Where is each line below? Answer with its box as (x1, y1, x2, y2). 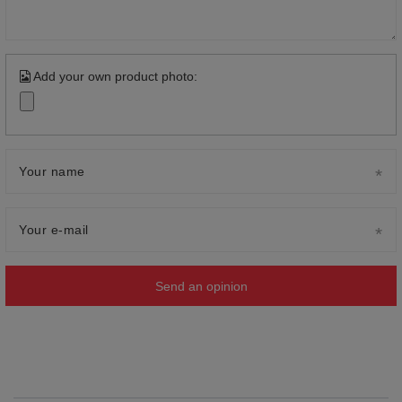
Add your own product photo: (31, 69, 197, 84)
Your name (19, 164, 85, 179)
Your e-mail (19, 223, 89, 238)
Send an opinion (154, 278, 248, 293)
